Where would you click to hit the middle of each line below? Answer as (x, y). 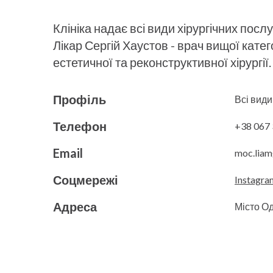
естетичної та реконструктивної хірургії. (162, 62)
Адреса (75, 206)
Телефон (80, 126)
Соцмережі (86, 179)
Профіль (80, 99)
